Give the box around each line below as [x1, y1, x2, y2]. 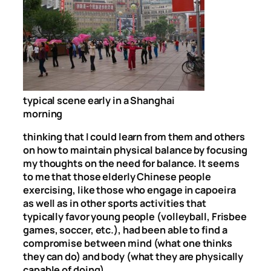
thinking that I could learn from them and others [23, 130, 246, 144]
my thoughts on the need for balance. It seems [23, 157, 240, 171]
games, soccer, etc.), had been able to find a [23, 223, 227, 237]
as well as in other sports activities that [23, 197, 206, 211]
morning [23, 107, 63, 121]
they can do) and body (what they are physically [23, 250, 244, 264]
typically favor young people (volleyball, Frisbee [23, 210, 247, 224]
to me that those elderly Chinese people [23, 170, 212, 184]
